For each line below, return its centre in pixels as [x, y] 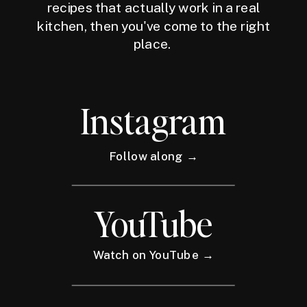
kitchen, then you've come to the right [153, 26]
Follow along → [153, 156]
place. [153, 44]
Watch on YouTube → [153, 255]
